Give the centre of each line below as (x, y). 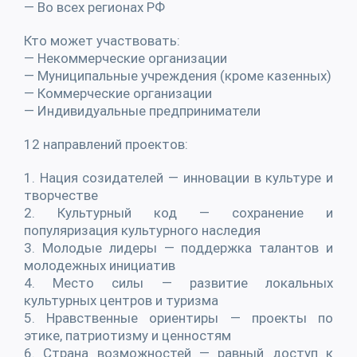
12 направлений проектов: (106, 144)
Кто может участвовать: (102, 40)
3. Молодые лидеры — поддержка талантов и (178, 247)
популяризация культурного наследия (142, 230)
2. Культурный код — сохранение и (178, 212)
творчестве (61, 195)
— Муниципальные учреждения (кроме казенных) (178, 75)
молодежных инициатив (100, 265)
